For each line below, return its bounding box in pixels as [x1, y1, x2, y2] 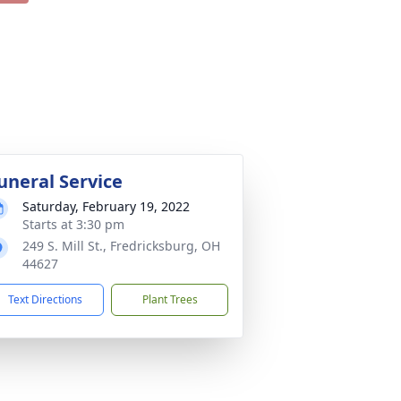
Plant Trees [141, 292, 198, 307]
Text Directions [8, 292, 82, 307]
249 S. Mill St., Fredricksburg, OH [22, 237, 220, 254]
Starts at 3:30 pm [22, 216, 124, 233]
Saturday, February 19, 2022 [22, 198, 190, 215]
